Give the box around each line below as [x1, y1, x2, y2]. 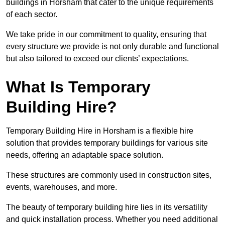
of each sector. [6, 10, 57, 19]
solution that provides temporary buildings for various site [6, 139, 208, 148]
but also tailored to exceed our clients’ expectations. [6, 54, 189, 63]
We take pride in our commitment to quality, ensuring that [6, 30, 206, 39]
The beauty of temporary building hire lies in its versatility [6, 203, 207, 212]
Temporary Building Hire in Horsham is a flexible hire [6, 127, 193, 136]
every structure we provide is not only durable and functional [6, 42, 219, 51]
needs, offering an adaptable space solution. [6, 151, 163, 160]
